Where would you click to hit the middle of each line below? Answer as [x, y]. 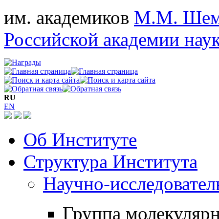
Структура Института [110, 161]
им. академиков [69, 17]
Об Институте [80, 139]
